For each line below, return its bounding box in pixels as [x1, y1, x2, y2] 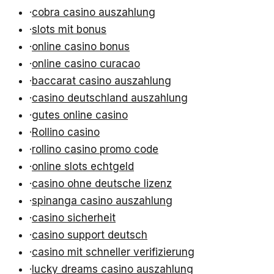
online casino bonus [32, 40, 130, 53]
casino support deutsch [32, 229, 147, 242]
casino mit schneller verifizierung [32, 246, 194, 259]
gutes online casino [32, 109, 128, 122]
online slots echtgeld [32, 160, 134, 173]
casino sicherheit [32, 212, 116, 224]
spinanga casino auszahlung [32, 194, 172, 207]
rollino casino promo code [32, 143, 158, 156]
